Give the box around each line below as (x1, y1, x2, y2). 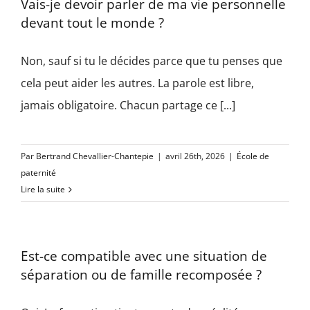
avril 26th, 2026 (165, 150, 225, 162)
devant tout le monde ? (21, 14, 164, 32)
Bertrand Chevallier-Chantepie (36, 150, 154, 162)
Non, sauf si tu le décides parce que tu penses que (21, 53, 282, 69)
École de (237, 150, 269, 162)
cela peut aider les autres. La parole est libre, (21, 75, 254, 91)
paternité (21, 167, 56, 179)
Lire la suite (21, 183, 65, 195)
